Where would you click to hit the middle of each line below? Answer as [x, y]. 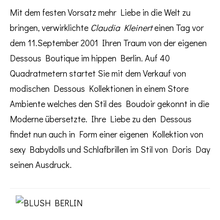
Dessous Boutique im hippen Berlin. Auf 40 [90, 58]
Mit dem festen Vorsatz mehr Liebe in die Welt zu [100, 12]
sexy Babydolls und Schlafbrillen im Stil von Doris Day [110, 149]
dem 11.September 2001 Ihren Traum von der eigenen [108, 42]
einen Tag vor [178, 27]
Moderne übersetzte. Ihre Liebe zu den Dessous [101, 119]
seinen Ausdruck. [41, 164]
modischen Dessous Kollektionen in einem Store [99, 88]
